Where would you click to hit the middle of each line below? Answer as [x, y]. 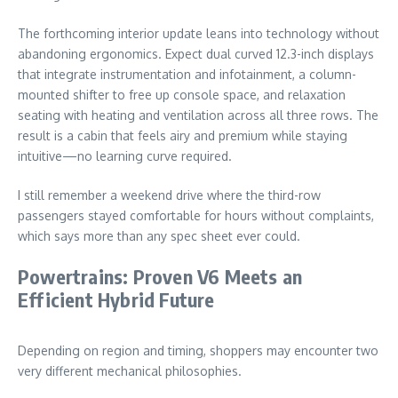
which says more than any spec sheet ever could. [159, 235]
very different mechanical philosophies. [130, 370]
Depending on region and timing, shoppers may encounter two [198, 350]
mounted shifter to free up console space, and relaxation [182, 94]
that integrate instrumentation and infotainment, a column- [187, 74]
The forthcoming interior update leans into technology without [199, 33]
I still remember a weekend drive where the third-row [169, 195]
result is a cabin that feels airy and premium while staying [183, 135]
